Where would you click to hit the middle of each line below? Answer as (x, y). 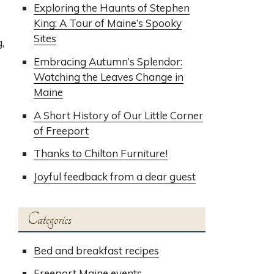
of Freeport (61, 130)
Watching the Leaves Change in (109, 76)
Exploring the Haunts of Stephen (112, 8)
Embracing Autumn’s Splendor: (108, 61)
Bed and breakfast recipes (97, 250)
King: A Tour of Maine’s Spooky (108, 23)
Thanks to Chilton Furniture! (101, 154)
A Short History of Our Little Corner (119, 115)
